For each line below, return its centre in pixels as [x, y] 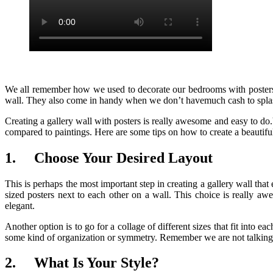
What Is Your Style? [97, 263]
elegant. [20, 205]
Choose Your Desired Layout [123, 158]
